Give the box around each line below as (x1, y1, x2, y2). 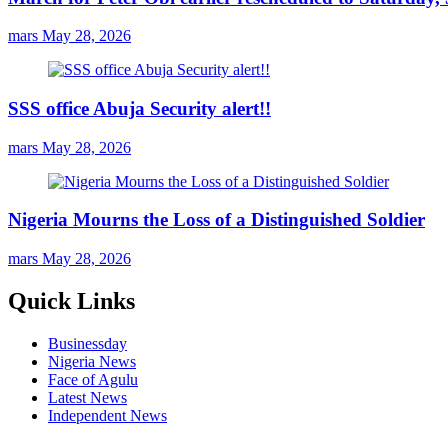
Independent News (48, 406, 167, 424)
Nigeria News (48, 352, 136, 370)
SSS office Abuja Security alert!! (8, 97, 271, 119)
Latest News (48, 388, 127, 406)
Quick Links (8, 288, 135, 314)
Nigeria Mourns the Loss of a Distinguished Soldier (8, 209, 425, 231)
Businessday (48, 334, 127, 352)
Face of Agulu (48, 370, 138, 388)
